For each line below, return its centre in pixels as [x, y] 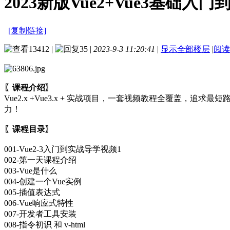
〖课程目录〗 [29, 129]
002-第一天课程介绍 [40, 160]
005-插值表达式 [32, 192]
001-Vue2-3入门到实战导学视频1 [63, 149]
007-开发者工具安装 [40, 214]
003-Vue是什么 [31, 170]
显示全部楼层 [185, 49]
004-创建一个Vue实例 [43, 181]
